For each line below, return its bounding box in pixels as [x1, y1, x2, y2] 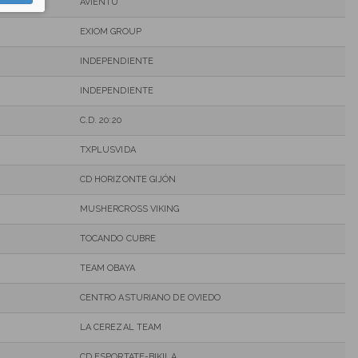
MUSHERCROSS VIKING [79, 203, 180, 214]
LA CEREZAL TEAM [79, 321, 162, 332]
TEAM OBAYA [79, 262, 135, 273]
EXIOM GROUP [79, 26, 141, 37]
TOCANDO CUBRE [79, 233, 157, 244]
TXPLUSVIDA [79, 144, 136, 155]
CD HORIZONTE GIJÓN [79, 173, 177, 185]
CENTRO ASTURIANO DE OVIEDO [79, 292, 221, 303]
